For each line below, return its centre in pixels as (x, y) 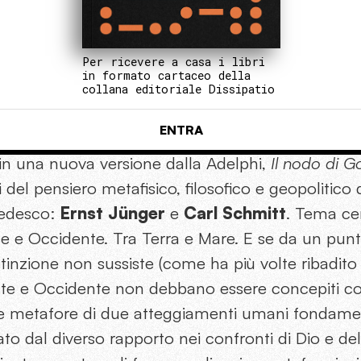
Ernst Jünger (112, 213)
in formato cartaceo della (167, 76)
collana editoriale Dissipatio (179, 89)
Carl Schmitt (235, 213)
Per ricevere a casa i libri (174, 62)
